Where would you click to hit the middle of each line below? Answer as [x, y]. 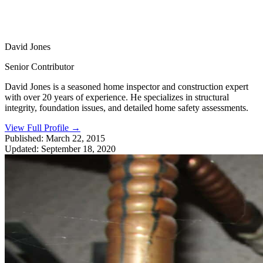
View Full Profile [38, 127]
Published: [24, 138]
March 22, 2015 [75, 138]
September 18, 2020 [78, 149]
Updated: [22, 149]
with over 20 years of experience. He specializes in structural [117, 97]
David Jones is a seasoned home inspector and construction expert [127, 86]
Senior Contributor [39, 66]
